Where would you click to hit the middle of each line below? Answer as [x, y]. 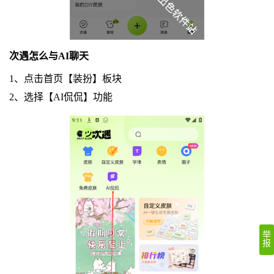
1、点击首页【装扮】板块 [65, 78]
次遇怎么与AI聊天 [49, 56]
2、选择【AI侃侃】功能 [61, 97]
